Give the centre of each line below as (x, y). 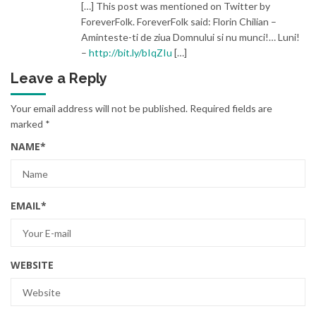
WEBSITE (32, 265)
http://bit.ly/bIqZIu (130, 53)
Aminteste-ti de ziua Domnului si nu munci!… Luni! (190, 37)
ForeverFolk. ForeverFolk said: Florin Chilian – (179, 22)
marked (28, 124)
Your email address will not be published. (99, 109)
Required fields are (231, 109)
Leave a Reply (59, 79)
